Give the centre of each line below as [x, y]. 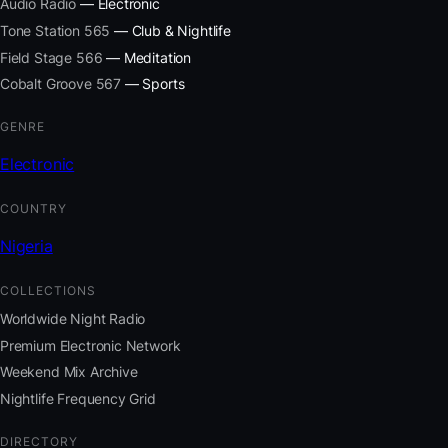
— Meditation [147, 57]
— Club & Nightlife [170, 31]
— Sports [153, 84]
